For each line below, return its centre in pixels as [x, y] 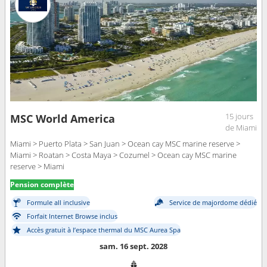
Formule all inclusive [58, 203]
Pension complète [42, 184]
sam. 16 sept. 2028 [133, 246]
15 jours [239, 116]
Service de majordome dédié [213, 203]
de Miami [241, 127]
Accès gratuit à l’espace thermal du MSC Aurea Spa [104, 230]
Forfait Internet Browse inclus [72, 216]
